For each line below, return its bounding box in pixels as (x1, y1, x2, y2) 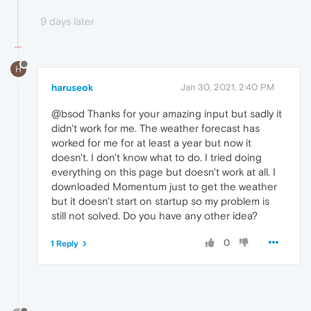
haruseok (51, 81, 94, 93)
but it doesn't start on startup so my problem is (51, 194, 269, 207)
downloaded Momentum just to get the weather (51, 180, 277, 192)
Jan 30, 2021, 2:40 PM (180, 81, 274, 92)
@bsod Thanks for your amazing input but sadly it (51, 107, 282, 119)
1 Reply (51, 238, 78, 249)
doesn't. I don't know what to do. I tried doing (51, 151, 262, 163)
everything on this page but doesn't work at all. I (51, 165, 276, 178)
